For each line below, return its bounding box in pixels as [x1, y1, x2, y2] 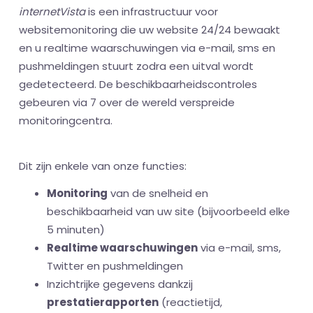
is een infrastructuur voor [85, 4, 218, 20]
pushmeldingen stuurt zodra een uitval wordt [19, 59, 254, 74]
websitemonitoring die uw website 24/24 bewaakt [19, 22, 280, 38]
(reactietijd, [159, 295, 222, 310]
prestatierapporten [47, 295, 159, 310]
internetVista [19, 4, 85, 20]
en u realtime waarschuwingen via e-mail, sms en [19, 41, 275, 56]
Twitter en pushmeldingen [47, 259, 183, 274]
